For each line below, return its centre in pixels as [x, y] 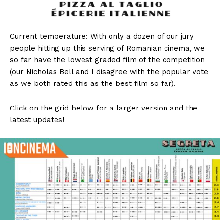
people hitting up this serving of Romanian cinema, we [107, 48]
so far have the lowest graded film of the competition [107, 60]
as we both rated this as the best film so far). [93, 83]
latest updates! [37, 120]
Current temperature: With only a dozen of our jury [102, 36]
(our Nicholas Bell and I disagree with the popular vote [109, 71]
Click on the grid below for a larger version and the [104, 108]
